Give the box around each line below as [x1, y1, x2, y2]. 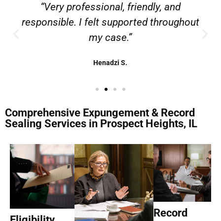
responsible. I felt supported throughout [21, 16, 199, 29]
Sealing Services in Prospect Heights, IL [5, 117, 197, 130]
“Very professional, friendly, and [40, 1, 181, 13]
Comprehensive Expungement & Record [5, 107, 195, 119]
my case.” [89, 32, 132, 44]
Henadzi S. [93, 59, 128, 67]
